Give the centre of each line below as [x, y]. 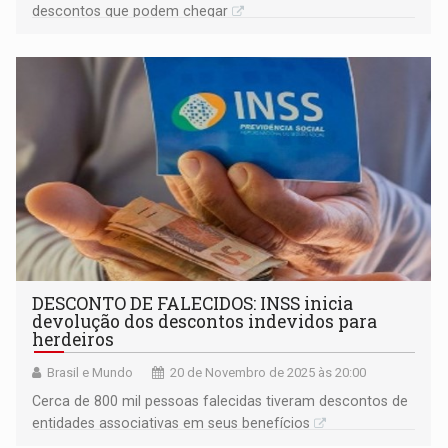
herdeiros [73, 339]
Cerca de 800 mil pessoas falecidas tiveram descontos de [220, 400]
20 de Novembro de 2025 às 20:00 [268, 372]
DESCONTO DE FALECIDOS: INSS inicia [193, 303]
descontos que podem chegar [130, 10]
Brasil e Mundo [90, 372]
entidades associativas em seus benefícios [171, 422]
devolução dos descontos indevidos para [205, 321]
